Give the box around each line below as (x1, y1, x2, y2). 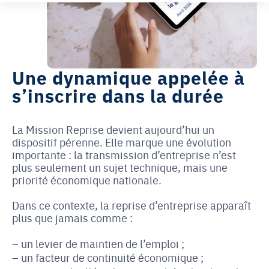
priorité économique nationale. (12, 172, 162, 187)
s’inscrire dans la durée (12, 82, 224, 108)
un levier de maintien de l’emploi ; (21, 235, 184, 251)
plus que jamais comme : (12, 210, 133, 225)
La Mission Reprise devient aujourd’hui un (12, 121, 214, 137)
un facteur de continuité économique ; (21, 249, 204, 265)
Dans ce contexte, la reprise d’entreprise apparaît (12, 197, 251, 213)
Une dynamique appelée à (12, 64, 245, 90)
